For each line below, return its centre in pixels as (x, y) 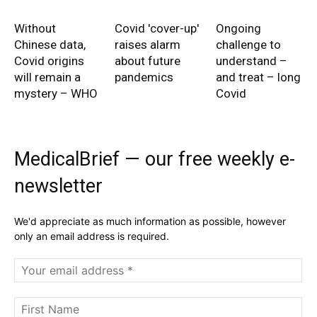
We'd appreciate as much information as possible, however (150, 221)
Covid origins (49, 61)
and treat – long (258, 77)
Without (35, 29)
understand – (251, 61)
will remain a (47, 77)
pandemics (144, 77)
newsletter (58, 186)
